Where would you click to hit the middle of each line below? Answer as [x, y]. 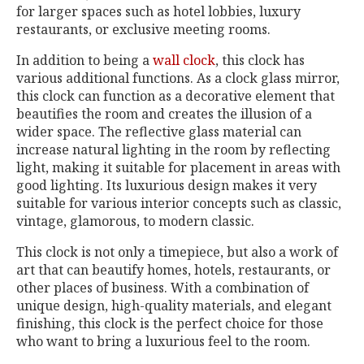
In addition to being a [84, 60]
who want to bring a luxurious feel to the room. [163, 341]
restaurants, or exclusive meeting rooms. [143, 29]
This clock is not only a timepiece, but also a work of [177, 252]
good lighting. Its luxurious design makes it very [167, 185]
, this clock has [260, 60]
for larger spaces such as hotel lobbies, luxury [158, 11]
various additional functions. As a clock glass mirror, [178, 78]
